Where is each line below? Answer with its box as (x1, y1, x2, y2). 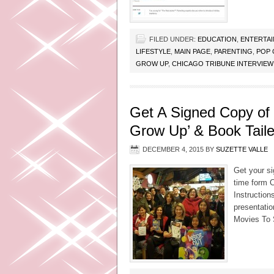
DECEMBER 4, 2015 (143, 146, 204, 153)
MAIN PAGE (174, 48, 210, 55)
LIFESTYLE (136, 48, 171, 55)
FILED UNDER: (149, 35, 198, 43)
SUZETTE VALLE (216, 146, 268, 153)
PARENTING (214, 48, 253, 55)
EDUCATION (198, 35, 237, 43)
